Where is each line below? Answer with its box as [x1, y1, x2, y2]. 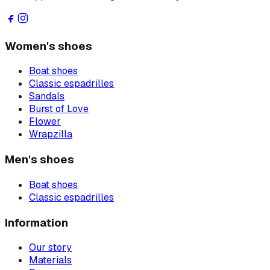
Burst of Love [29, 102, 89, 116]
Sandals [29, 90, 64, 103]
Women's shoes [5, 38, 92, 54]
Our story [29, 241, 72, 254]
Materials [29, 254, 72, 267]
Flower [29, 115, 61, 128]
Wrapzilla [29, 128, 72, 141]
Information [5, 215, 68, 230]
